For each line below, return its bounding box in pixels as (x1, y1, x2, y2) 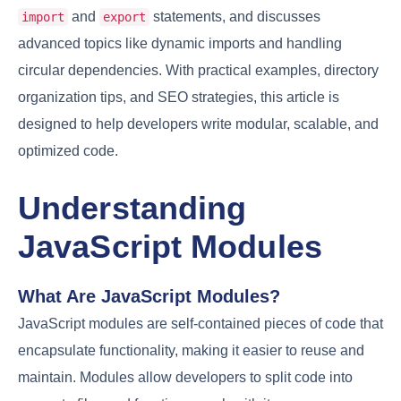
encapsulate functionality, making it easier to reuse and (18, 342, 364, 358)
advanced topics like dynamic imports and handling (18, 35, 342, 51)
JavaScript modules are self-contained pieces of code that (18, 315, 383, 331)
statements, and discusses (149, 8, 320, 24)
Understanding (18, 189, 247, 226)
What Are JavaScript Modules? (18, 286, 280, 306)
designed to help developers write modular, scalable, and (18, 115, 379, 132)
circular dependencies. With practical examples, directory (18, 62, 379, 78)
